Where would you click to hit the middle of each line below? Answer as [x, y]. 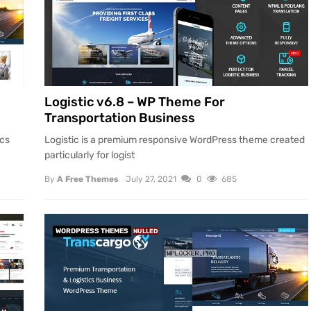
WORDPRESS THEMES [92, 231]
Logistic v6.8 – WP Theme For [135, 102]
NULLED [145, 231]
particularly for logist [90, 155]
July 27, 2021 [151, 179]
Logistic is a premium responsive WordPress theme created [175, 140]
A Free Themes [88, 179]
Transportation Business [120, 118]
